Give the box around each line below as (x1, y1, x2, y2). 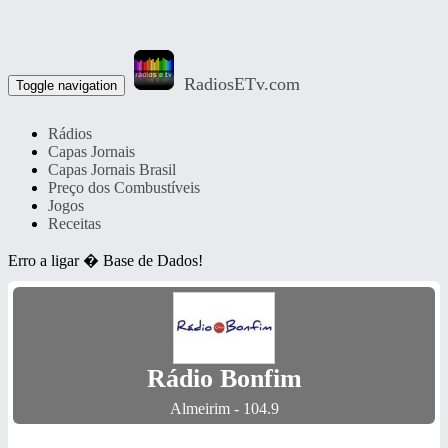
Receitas (48, 215, 101, 232)
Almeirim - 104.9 (169, 400, 279, 417)
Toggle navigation (16, 78, 117, 93)
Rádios (48, 125, 92, 142)
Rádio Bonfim (146, 364, 302, 393)
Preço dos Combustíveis (48, 179, 200, 196)
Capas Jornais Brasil (48, 161, 176, 178)
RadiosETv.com (184, 74, 300, 94)
